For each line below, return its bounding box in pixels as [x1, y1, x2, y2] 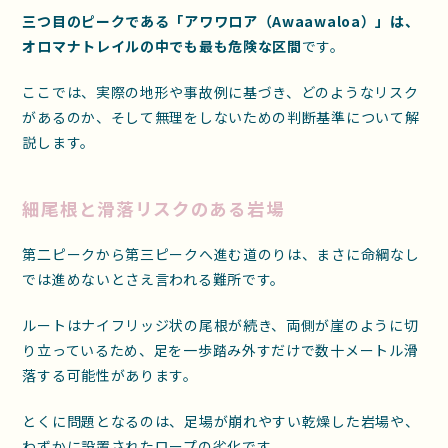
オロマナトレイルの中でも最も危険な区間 [22, 35, 302, 56]
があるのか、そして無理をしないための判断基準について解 [22, 106, 420, 127]
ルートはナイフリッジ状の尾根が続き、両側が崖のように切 [22, 314, 419, 335]
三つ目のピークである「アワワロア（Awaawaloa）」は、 [22, 10, 420, 31]
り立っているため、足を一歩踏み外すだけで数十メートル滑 [22, 339, 419, 360]
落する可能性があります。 [22, 364, 198, 385]
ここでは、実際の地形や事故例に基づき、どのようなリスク [22, 81, 419, 102]
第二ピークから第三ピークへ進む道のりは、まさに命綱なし [22, 243, 420, 264]
